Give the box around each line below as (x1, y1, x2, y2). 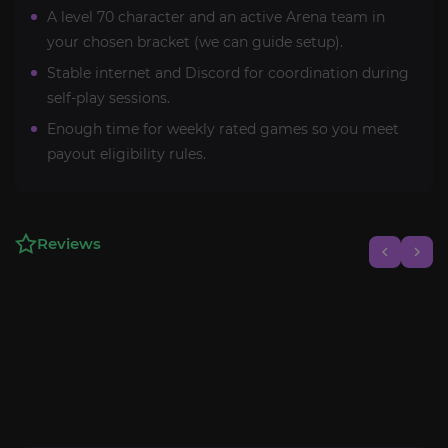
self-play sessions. (47, 88, 170, 107)
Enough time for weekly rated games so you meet (47, 119, 399, 138)
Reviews (37, 233, 101, 253)
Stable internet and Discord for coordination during (47, 63, 409, 82)
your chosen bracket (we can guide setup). (47, 32, 343, 51)
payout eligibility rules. (47, 144, 206, 163)
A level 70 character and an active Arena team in (47, 7, 385, 26)
